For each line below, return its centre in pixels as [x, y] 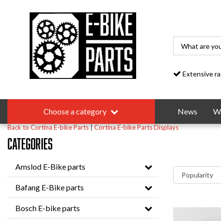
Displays [166, 127]
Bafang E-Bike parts [50, 187]
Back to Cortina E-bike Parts [48, 127]
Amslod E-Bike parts [50, 166]
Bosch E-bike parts [48, 208]
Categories [30, 144]
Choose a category [75, 111]
